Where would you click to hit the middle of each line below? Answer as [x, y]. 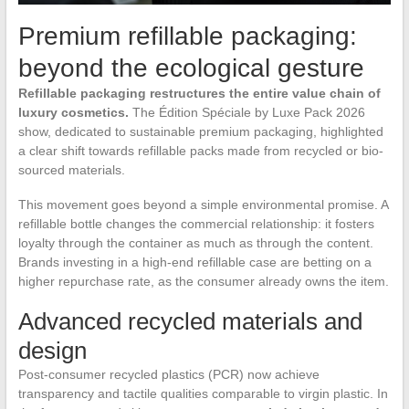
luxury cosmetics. [73, 113]
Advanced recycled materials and [190, 322]
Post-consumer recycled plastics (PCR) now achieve [168, 375]
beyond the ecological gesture [191, 68]
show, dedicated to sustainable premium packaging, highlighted [200, 132]
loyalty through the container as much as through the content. [195, 243]
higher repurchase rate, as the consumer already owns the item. [203, 282]
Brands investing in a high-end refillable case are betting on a [194, 262]
